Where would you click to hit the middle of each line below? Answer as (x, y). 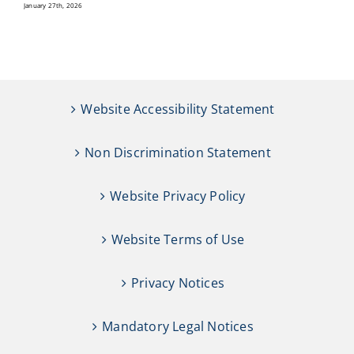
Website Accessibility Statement (178, 109)
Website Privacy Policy (178, 196)
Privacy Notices (178, 283)
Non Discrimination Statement (178, 153)
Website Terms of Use (178, 240)
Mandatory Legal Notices (178, 327)
